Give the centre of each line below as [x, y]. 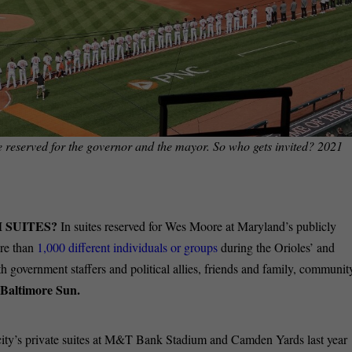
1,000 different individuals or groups [128, 247]
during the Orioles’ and [277, 247]
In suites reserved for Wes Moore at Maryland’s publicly [199, 225]
